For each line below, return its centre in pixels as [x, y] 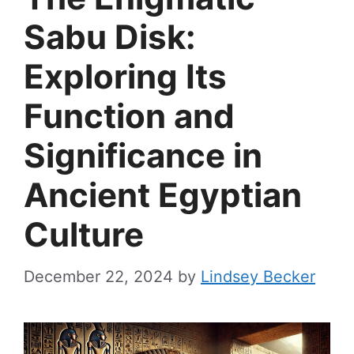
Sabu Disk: [110, 37]
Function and [129, 116]
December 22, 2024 [98, 277]
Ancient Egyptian [163, 195]
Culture [84, 234]
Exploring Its [125, 76]
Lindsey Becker [258, 277]
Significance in [143, 155]
